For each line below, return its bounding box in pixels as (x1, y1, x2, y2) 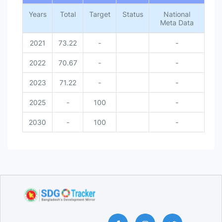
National (163, 10, 190, 18)
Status (122, 10, 143, 18)
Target (89, 10, 111, 18)
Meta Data (160, 18, 194, 27)
